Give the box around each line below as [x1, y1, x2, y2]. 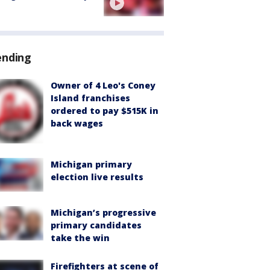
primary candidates [51, 219, 142, 231]
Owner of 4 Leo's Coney [51, 80, 155, 92]
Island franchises [51, 92, 130, 104]
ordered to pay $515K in [51, 105, 159, 117]
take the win [51, 232, 110, 244]
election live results [51, 171, 143, 183]
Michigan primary [51, 159, 132, 171]
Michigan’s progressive [51, 207, 156, 219]
